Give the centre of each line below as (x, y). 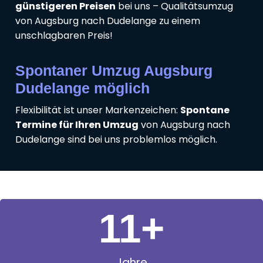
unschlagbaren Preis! (64, 36)
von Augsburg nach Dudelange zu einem (108, 21)
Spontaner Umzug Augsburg (114, 71)
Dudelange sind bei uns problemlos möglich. (116, 140)
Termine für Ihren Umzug (77, 125)
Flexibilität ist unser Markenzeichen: (98, 110)
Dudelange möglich (82, 88)
